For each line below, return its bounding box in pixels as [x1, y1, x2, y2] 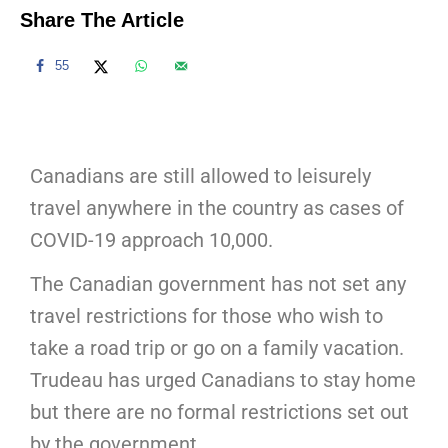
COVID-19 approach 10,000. [30, 227, 278, 252]
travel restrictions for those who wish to [30, 303, 383, 328]
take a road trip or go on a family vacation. [30, 335, 404, 360]
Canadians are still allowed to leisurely [30, 163, 371, 188]
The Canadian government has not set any [30, 271, 406, 296]
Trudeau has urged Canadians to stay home [30, 367, 416, 392]
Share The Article [20, 8, 184, 31]
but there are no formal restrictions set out [30, 399, 409, 424]
